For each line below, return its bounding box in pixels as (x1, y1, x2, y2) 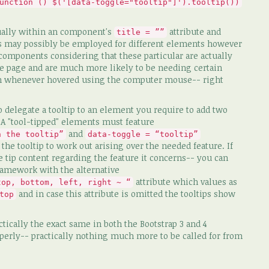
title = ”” (116, 28, 165, 37)
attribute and (167, 26, 221, 37)
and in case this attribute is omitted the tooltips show (16, 188, 235, 199)
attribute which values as (133, 176, 237, 187)
